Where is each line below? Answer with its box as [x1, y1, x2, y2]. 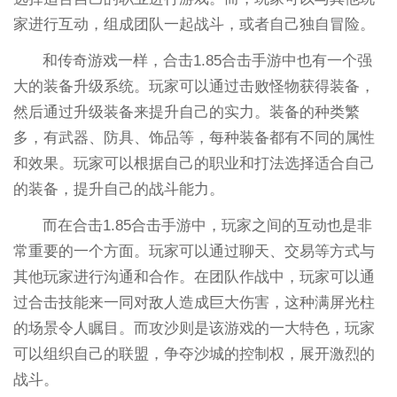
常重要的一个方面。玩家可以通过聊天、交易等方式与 [12, 242, 375, 260]
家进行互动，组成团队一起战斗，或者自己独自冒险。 [12, 15, 375, 33]
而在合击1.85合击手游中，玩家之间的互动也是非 [43, 216, 373, 234]
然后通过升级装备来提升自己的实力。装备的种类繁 [12, 103, 360, 121]
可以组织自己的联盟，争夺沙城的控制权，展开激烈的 [12, 345, 375, 362]
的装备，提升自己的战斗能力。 [12, 180, 224, 198]
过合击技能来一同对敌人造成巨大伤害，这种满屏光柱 [12, 293, 375, 311]
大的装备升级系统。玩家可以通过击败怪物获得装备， [12, 77, 375, 95]
